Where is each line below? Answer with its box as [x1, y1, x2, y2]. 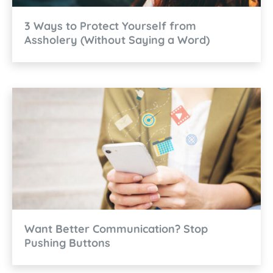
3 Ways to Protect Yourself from [24, 18, 196, 33]
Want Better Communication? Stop [24, 221, 208, 236]
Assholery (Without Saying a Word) [24, 32, 210, 47]
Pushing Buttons [24, 235, 110, 250]
